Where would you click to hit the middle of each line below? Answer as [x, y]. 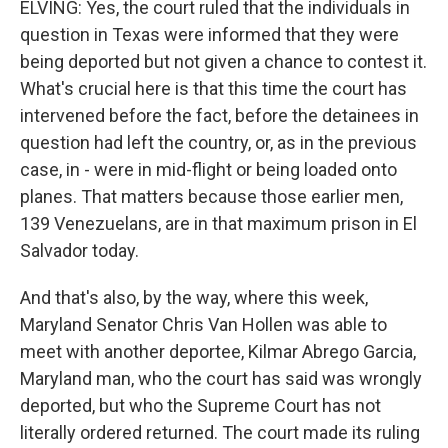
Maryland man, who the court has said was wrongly [221, 378]
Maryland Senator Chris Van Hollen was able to [203, 324]
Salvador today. [79, 250]
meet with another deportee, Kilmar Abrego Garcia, [218, 351]
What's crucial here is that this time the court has [213, 88]
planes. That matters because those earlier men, [211, 196]
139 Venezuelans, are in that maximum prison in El [218, 223]
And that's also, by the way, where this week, [194, 297]
